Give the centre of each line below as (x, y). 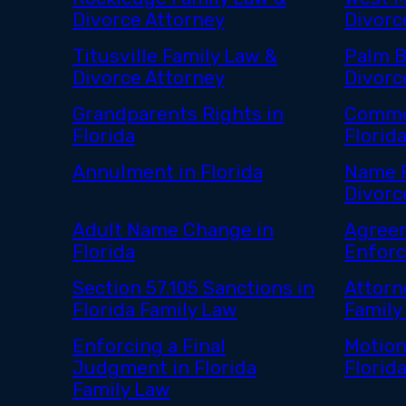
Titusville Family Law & (174, 57)
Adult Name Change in (173, 231)
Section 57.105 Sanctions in (193, 289)
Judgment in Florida (164, 368)
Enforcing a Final (149, 347)
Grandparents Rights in (178, 115)
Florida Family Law (155, 310)
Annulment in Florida (167, 173)
